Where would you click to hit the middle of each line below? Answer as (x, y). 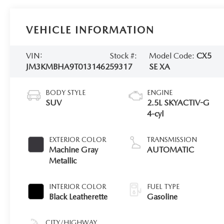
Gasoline (162, 196)
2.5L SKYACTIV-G (178, 102)
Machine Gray (74, 149)
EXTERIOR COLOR (78, 139)
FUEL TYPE (163, 186)
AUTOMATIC (171, 149)
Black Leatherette (78, 196)
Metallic (63, 160)
